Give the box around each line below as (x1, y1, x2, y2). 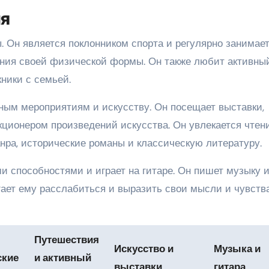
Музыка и (214, 241, 261, 255)
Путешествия (34, 232, 100, 246)
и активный (34, 250, 92, 264)
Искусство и (114, 241, 174, 255)
